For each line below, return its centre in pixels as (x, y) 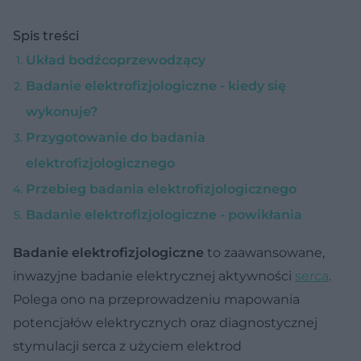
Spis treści (46, 35)
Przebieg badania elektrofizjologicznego (161, 189)
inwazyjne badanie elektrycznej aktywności (154, 276)
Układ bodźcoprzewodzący (116, 60)
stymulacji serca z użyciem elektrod (127, 346)
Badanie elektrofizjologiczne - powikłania (164, 214)
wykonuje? (62, 111)
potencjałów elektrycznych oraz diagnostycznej (165, 322)
